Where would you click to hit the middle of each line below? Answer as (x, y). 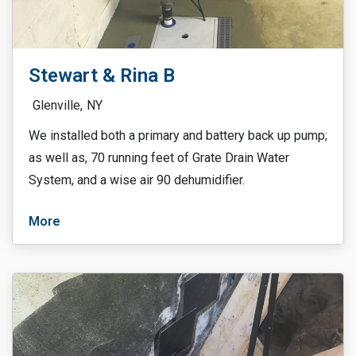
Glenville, (58, 105)
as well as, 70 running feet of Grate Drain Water (159, 158)
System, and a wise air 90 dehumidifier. (137, 180)
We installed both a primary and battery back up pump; (178, 135)
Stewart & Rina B (102, 75)
